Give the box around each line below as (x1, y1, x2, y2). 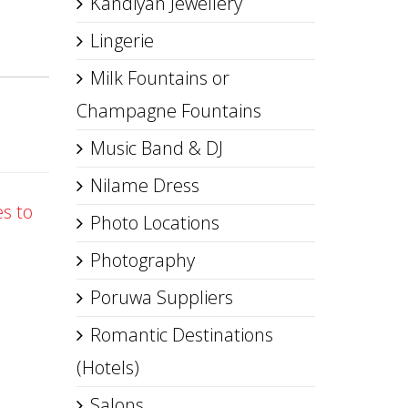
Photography (89, 248, 195, 272)
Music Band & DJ (89, 136, 223, 160)
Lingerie (89, 28, 154, 53)
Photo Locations (89, 210, 219, 235)
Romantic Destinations (89, 322, 273, 347)
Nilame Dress (89, 173, 199, 198)
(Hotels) (76, 355, 139, 380)
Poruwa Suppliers (89, 285, 233, 310)
